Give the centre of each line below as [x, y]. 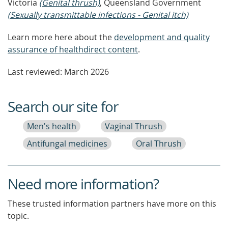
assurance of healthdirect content [73, 49]
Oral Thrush [159, 144]
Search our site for [63, 107]
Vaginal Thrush [134, 126]
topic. [18, 216]
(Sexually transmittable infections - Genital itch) [98, 15]
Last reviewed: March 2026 [58, 72]
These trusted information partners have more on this [112, 204]
